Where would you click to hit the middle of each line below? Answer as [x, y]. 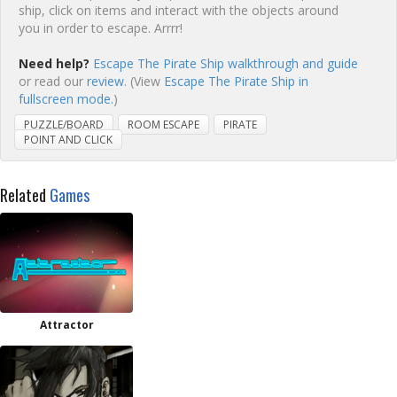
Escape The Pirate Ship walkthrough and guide [226, 63]
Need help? [54, 63]
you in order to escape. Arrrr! [101, 28]
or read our [53, 81]
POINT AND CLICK [68, 140]
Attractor [66, 325]
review [105, 81]
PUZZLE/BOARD [64, 125]
